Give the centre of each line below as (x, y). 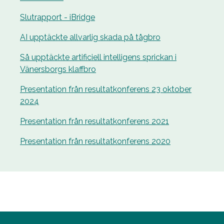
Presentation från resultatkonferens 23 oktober (106, 89)
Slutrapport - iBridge (57, 17)
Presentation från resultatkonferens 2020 (95, 141)
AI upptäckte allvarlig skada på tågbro (90, 37)
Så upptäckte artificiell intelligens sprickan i (98, 57)
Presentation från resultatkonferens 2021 (94, 121)
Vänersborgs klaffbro (58, 69)
